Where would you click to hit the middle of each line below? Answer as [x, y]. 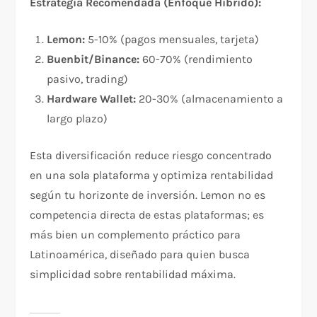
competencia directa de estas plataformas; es [147, 215]
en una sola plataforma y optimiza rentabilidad [152, 175]
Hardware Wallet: [92, 99]
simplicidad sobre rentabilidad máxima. [133, 275]
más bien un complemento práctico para [136, 235]
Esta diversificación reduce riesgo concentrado [151, 156]
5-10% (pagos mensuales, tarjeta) [172, 40]
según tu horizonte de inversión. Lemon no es [148, 195]
